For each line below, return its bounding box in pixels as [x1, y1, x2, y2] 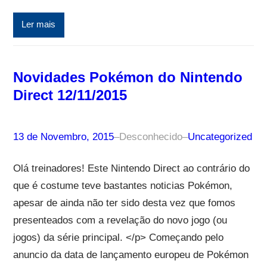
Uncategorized [187, 131, 252, 142]
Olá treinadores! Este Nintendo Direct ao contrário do [13, 162, 250, 174]
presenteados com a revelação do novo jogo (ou [13, 214, 227, 226]
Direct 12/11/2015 [13, 86, 127, 103]
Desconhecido [119, 131, 182, 142]
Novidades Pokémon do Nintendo [13, 69, 243, 85]
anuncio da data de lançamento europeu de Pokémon [13, 249, 249, 260]
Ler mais [21, 20, 56, 30]
